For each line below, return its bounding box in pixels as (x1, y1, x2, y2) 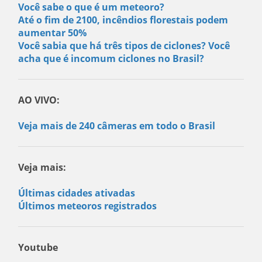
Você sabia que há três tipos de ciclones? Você (18, 39, 230, 53)
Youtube (18, 241, 58, 254)
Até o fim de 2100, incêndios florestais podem (18, 13, 229, 27)
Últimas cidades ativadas (18, 187, 136, 200)
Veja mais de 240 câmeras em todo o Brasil (18, 119, 216, 133)
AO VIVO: (18, 94, 60, 107)
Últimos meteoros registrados (18, 199, 157, 213)
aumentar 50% (18, 26, 87, 40)
